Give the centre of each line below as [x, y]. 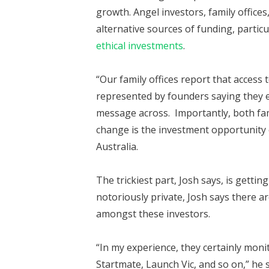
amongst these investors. [153, 214]
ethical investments [140, 46]
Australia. [117, 147]
